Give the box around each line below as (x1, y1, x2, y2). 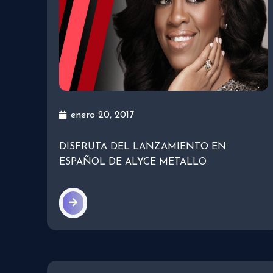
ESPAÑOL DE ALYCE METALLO (59, 157, 207, 168)
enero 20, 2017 (71, 110, 134, 121)
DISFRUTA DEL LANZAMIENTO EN (59, 142, 226, 152)
